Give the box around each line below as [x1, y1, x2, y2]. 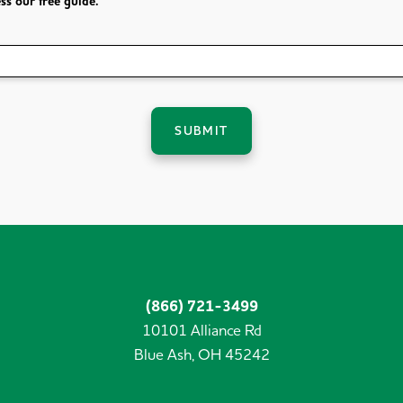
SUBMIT [175, 122, 228, 141]
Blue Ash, [133, 344, 194, 366]
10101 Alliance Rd [141, 319, 262, 342]
